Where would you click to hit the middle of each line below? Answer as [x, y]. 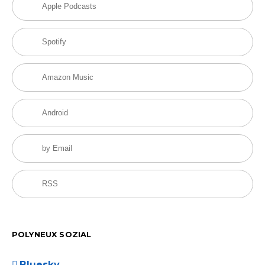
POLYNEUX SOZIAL [52, 234]
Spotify [54, 42]
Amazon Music [68, 77]
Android [55, 113]
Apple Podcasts [69, 7]
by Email [57, 148]
